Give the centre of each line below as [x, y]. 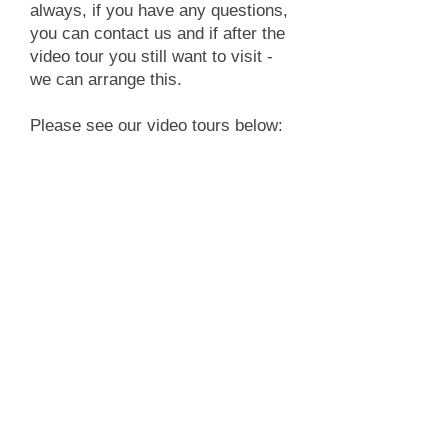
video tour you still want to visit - [151, 56]
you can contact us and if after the [157, 33]
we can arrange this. [108, 79]
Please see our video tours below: [156, 125]
